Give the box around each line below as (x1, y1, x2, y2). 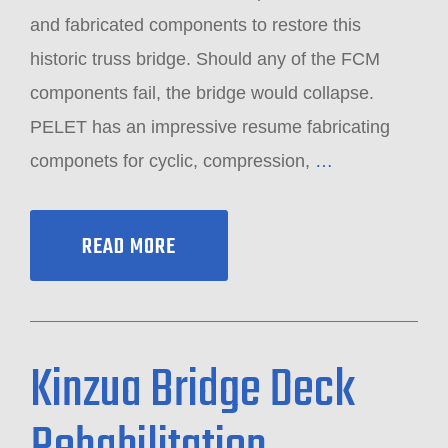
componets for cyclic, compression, (30, 151, 315, 171)
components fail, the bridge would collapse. (30, 83, 374, 103)
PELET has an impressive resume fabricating (30, 117, 390, 137)
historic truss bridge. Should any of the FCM (30, 49, 380, 69)
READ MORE (82, 230, 176, 264)
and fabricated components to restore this (30, 15, 361, 35)
